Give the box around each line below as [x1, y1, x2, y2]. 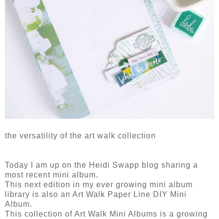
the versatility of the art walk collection [5, 131, 156, 140]
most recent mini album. [5, 171, 98, 179]
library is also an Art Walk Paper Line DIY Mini [5, 190, 187, 199]
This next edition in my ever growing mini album [5, 180, 193, 189]
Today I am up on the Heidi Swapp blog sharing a [5, 161, 198, 170]
